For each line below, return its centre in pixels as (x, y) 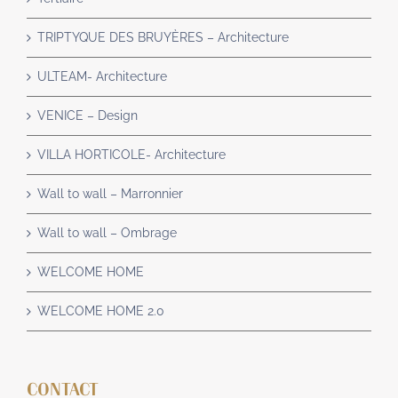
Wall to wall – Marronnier (110, 194)
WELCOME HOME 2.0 (101, 311)
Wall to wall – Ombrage (107, 233)
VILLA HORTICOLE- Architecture (131, 155)
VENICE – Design (88, 116)
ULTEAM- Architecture (102, 77)
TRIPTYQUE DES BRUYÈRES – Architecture (163, 38)
